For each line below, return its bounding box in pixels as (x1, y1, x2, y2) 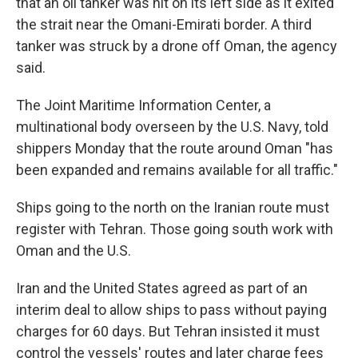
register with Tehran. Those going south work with (16, 221, 333, 237)
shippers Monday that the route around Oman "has (16, 140, 333, 157)
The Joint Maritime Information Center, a (16, 97, 271, 113)
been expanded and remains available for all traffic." (16, 161, 338, 178)
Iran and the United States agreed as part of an (16, 280, 308, 296)
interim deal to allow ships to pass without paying (16, 301, 327, 318)
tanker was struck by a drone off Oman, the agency (16, 38, 337, 54)
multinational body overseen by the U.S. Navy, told (16, 118, 328, 135)
